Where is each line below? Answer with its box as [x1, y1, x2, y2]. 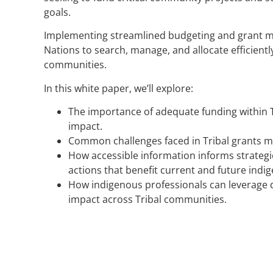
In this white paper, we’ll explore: [44, 81, 193, 95]
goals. [44, 5, 71, 19]
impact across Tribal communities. [68, 193, 227, 207]
